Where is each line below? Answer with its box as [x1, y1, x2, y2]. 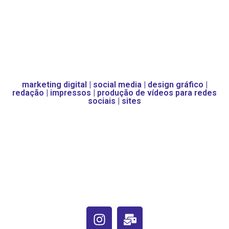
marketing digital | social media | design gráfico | [21, 80, 208, 89]
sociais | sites [88, 96, 141, 106]
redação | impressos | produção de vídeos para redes [12, 88, 217, 98]
